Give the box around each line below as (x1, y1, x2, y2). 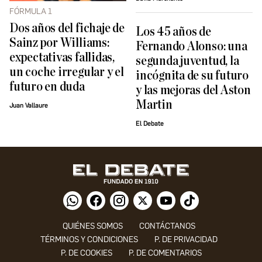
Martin (136, 98, 173, 112)
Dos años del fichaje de (9, 21, 125, 35)
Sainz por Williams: (9, 36, 109, 50)
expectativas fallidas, (9, 50, 115, 64)
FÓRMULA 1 (9, 6, 52, 16)
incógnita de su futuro (136, 68, 249, 82)
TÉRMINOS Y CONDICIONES (40, 234, 138, 244)
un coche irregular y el (9, 65, 124, 79)
